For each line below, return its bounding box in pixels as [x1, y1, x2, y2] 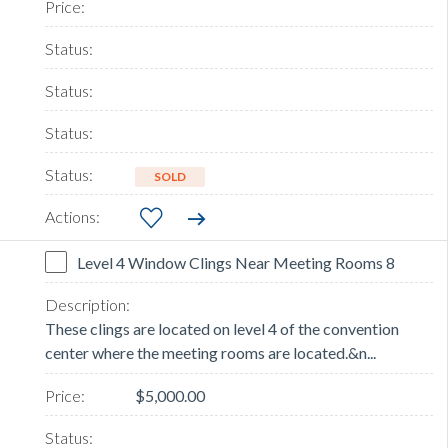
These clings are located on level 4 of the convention [45, 319, 399, 339]
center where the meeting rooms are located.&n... [45, 343, 376, 363]
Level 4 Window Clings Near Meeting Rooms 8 [77, 253, 395, 273]
